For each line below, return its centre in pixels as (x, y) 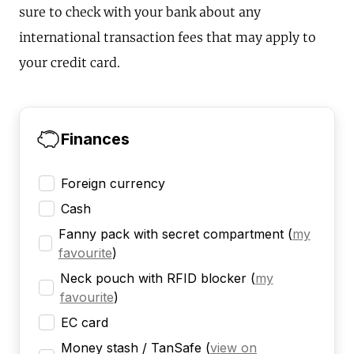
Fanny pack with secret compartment (171, 234)
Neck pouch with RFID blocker (153, 279)
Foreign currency (113, 184)
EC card (85, 323)
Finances (95, 139)
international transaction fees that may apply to (168, 38)
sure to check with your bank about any (140, 12)
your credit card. (70, 63)
